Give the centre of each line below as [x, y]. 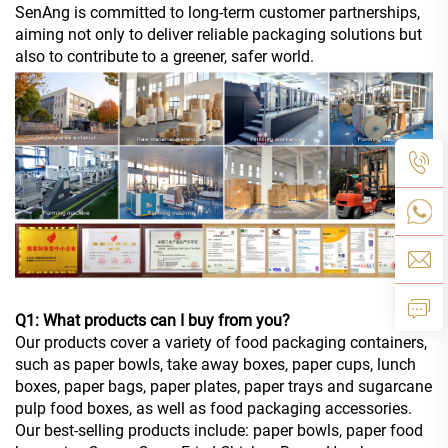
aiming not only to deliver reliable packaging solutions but [218, 35]
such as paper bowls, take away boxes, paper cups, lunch [215, 365]
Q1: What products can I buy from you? [152, 321]
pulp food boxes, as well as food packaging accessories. [213, 409]
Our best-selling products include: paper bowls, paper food [219, 431]
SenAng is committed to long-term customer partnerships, [217, 13]
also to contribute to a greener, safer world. [164, 57]
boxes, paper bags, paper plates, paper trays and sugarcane [223, 387]
